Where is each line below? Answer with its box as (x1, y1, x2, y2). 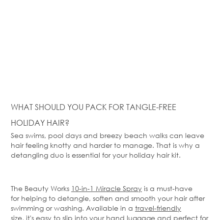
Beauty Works (25, 184, 71, 193)
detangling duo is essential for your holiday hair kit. (11, 150, 181, 160)
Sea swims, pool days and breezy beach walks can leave (11, 131, 204, 140)
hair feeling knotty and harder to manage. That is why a (11, 140, 200, 150)
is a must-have (142, 184, 192, 193)
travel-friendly (135, 203, 181, 213)
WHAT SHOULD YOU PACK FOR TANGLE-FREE (11, 102, 176, 112)
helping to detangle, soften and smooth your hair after (21, 193, 205, 203)
